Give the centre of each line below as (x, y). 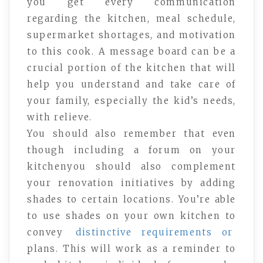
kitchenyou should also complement (131, 166)
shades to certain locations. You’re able (131, 199)
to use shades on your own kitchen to (131, 216)
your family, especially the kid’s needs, (131, 101)
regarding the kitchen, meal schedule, (131, 18)
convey (50, 232)
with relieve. (60, 117)
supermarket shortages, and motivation (131, 35)
